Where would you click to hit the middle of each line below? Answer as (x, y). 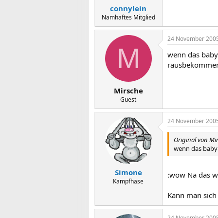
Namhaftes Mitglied (128, 17)
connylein (128, 8)
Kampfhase (128, 181)
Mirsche (128, 90)
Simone (128, 172)
